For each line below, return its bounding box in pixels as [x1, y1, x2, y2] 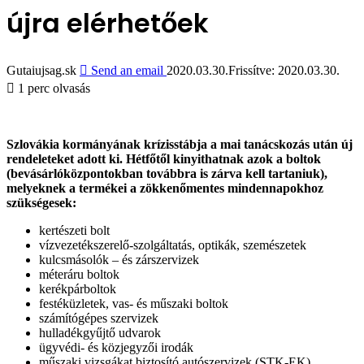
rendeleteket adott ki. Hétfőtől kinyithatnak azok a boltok [6, 151, 321, 166]
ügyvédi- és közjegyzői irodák [39, 340, 193, 354]
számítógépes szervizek [39, 310, 158, 325]
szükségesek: [6, 195, 76, 210]
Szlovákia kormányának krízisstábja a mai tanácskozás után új [6, 136, 353, 151]
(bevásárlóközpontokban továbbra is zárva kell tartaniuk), [6, 166, 327, 180]
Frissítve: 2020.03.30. [228, 63, 340, 77]
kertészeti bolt [39, 223, 110, 237]
